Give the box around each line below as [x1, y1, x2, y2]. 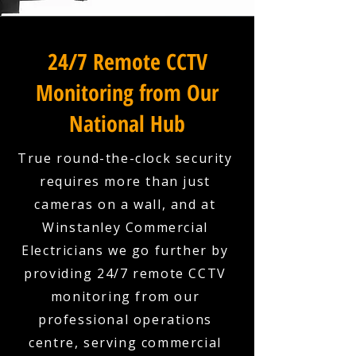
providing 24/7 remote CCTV [24, 265, 226, 282]
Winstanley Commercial [42, 219, 208, 236]
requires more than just [40, 172, 211, 190]
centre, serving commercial [29, 334, 222, 351]
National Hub [69, 108, 185, 138]
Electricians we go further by [21, 242, 229, 259]
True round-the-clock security [17, 149, 233, 167]
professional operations [38, 311, 212, 328]
